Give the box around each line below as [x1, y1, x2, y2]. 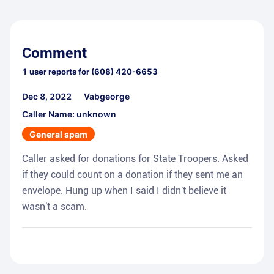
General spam [29, 129, 87, 140]
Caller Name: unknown [22, 109, 116, 120]
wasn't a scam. [22, 201, 87, 213]
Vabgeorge [84, 91, 130, 102]
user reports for [28, 67, 89, 77]
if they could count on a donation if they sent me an [22, 169, 243, 181]
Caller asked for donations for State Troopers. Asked [22, 153, 248, 165]
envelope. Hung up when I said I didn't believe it [22, 185, 226, 197]
